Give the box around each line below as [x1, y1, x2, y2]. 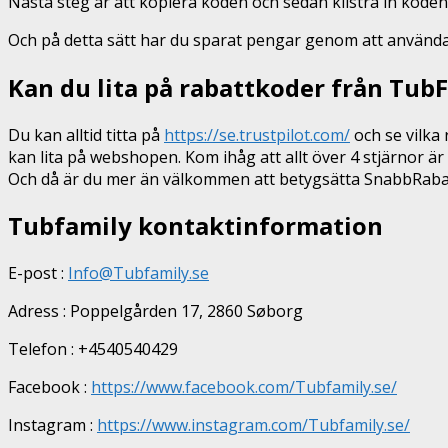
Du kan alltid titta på [8, 123, 164, 146]
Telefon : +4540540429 [8, 338, 178, 361]
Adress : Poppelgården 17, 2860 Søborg [8, 300, 303, 323]
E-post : [8, 262, 68, 285]
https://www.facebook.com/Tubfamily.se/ [91, 376, 397, 399]
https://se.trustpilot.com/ [164, 123, 350, 146]
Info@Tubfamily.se [68, 262, 209, 285]
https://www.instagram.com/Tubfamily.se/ [97, 414, 410, 437]
